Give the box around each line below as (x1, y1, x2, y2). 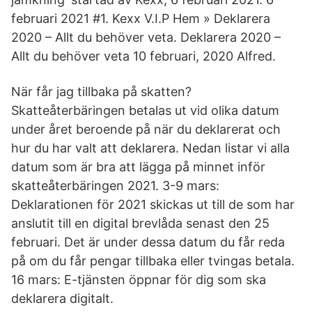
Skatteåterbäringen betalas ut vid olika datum (11, 103, 279, 118)
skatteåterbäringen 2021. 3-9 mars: (11, 178, 219, 193)
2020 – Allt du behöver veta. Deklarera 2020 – (11, 30, 281, 45)
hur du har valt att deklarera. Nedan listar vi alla (11, 141, 290, 155)
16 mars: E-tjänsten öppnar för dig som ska (11, 272, 266, 287)
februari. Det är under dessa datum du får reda (11, 235, 285, 249)
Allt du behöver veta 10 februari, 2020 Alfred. (11, 49, 276, 63)
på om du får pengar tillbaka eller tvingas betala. (11, 253, 295, 268)
